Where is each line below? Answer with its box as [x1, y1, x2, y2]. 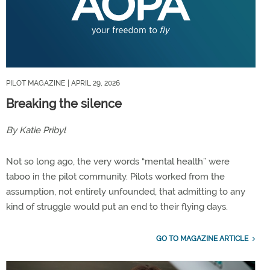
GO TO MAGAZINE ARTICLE [155, 234, 248, 243]
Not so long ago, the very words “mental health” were [6, 156, 230, 168]
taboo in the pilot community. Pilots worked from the [6, 171, 225, 183]
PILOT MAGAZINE [6, 79, 65, 88]
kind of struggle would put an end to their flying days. [6, 201, 228, 213]
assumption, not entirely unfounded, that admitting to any [6, 186, 245, 198]
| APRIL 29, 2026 [67, 79, 120, 88]
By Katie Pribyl [6, 125, 66, 136]
